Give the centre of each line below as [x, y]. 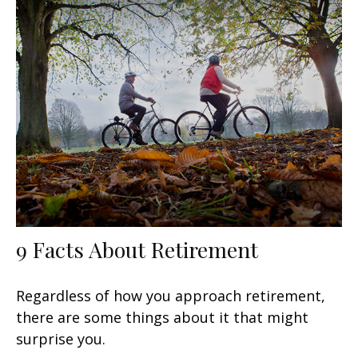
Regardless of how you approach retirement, [171, 296]
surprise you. [61, 339]
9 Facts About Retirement [137, 250]
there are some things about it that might [162, 318]
